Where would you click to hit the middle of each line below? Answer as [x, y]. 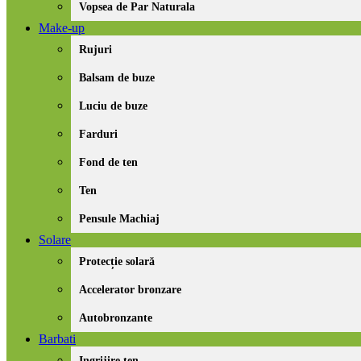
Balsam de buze [117, 78]
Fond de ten [108, 162]
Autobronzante [116, 318]
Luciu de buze [113, 106]
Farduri [98, 134]
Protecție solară [117, 261]
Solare [55, 240]
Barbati [57, 339]
